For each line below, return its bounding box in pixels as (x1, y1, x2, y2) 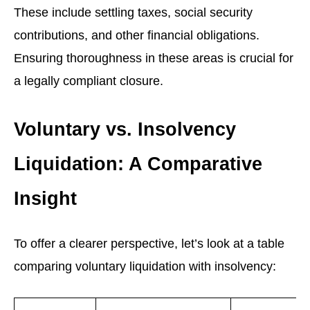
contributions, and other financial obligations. (14, 27, 259, 42)
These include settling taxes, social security (14, 4, 253, 19)
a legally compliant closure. (14, 73, 163, 88)
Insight (14, 187, 77, 209)
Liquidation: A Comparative (14, 152, 262, 174)
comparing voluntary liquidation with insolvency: (14, 258, 276, 273)
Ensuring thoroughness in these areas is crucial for (14, 50, 293, 65)
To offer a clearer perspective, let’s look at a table (14, 235, 284, 250)
